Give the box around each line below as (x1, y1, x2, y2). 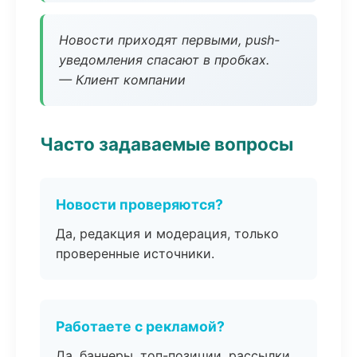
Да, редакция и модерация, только (56, 226, 279, 241)
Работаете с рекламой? (56, 318, 225, 335)
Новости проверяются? (56, 196, 223, 213)
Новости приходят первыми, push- (59, 32, 280, 48)
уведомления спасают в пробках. (59, 52, 269, 68)
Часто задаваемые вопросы (40, 133, 293, 155)
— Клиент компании (59, 72, 186, 88)
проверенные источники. (56, 245, 214, 261)
